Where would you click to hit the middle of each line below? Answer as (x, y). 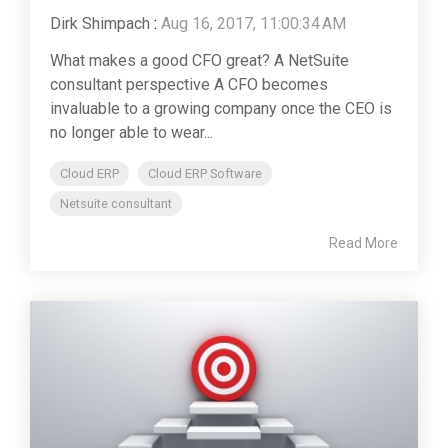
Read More (363, 242)
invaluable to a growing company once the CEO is (221, 108)
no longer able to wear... (131, 132)
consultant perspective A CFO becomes (189, 84)
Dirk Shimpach (100, 23)
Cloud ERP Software (205, 173)
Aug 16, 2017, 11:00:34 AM (253, 23)
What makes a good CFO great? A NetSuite (199, 60)
